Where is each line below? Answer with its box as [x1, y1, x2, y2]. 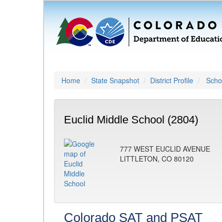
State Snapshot [91, 75, 139, 85]
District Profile [150, 75, 193, 85]
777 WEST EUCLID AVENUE [120, 144, 210, 154]
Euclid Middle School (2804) [64, 113, 198, 126]
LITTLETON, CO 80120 [120, 154, 194, 164]
